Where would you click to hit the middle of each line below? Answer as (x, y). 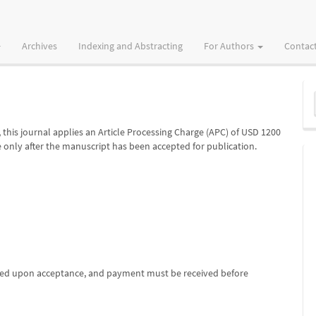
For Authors (230, 46)
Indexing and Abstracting (130, 46)
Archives (39, 46)
